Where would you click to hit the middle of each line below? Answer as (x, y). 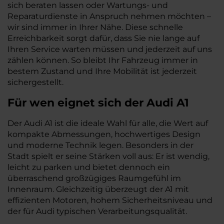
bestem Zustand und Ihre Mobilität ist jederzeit (102, 71)
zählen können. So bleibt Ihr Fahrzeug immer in (103, 60)
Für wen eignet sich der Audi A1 (98, 103)
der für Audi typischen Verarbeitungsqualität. (97, 211)
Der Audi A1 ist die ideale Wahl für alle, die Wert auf (108, 123)
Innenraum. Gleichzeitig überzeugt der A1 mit (98, 189)
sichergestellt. (35, 82)
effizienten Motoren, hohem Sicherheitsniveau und (110, 200)
